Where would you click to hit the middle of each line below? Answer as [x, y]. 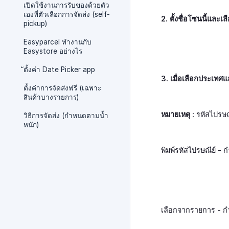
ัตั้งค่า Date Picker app [59, 70]
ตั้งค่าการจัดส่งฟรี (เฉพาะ [62, 88]
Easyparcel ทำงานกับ [58, 42]
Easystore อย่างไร [53, 51]
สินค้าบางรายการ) [51, 97]
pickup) [35, 24]
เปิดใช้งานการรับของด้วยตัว [66, 5]
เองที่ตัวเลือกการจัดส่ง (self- [67, 14]
